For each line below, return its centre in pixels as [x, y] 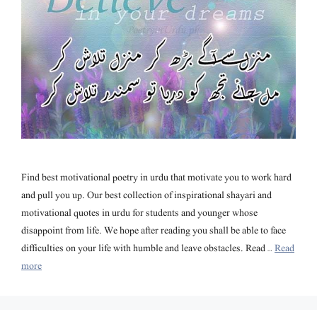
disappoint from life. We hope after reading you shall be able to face [154, 231]
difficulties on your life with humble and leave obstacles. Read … [148, 248]
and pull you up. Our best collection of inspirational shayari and [146, 195]
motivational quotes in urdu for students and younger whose [139, 213]
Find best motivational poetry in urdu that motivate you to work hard [156, 178]
